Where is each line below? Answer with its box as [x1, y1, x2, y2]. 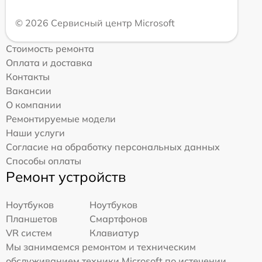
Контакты [6, 70, 50, 82]
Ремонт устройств [6, 167, 126, 185]
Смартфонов [89, 212, 148, 225]
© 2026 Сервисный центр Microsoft [15, 16, 175, 29]
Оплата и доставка [6, 56, 92, 68]
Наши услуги [6, 126, 65, 139]
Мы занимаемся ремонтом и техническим [6, 240, 196, 253]
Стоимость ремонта [6, 42, 94, 54]
